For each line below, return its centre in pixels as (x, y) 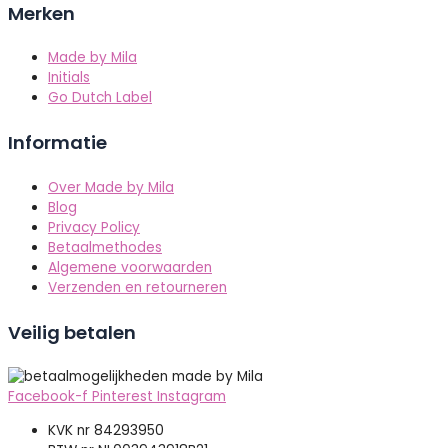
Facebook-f (48, 397)
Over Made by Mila (111, 187)
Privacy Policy (94, 227)
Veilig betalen (72, 332)
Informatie (57, 143)
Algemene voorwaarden (130, 267)
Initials (69, 78)
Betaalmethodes (105, 247)
